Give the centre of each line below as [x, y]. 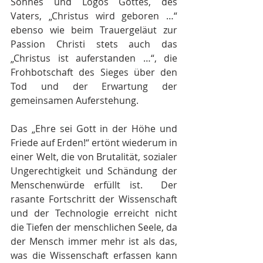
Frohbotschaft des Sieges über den [94, 72]
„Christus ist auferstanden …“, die [94, 58]
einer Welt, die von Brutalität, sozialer [94, 157]
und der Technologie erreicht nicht [94, 213]
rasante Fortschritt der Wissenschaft [94, 199]
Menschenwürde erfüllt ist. [81, 185]
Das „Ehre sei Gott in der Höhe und [94, 129]
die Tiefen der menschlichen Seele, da [94, 227]
